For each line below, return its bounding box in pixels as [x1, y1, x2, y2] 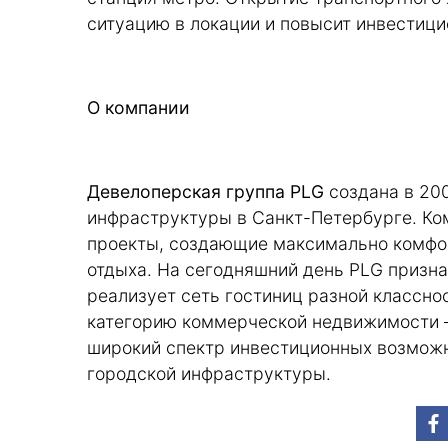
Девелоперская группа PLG [87, 181, 324, 203]
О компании [87, 97, 190, 119]
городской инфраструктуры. [87, 363, 331, 385]
